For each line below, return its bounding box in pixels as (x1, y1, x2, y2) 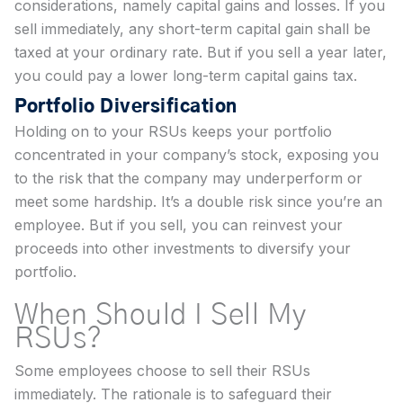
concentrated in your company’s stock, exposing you (14, 146, 379, 165)
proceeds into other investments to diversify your (14, 239, 351, 258)
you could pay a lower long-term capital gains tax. (14, 67, 357, 85)
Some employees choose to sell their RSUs (14, 362, 310, 381)
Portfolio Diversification (14, 98, 237, 117)
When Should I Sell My (14, 300, 307, 330)
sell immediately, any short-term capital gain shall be (14, 20, 371, 39)
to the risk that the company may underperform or (14, 169, 363, 188)
